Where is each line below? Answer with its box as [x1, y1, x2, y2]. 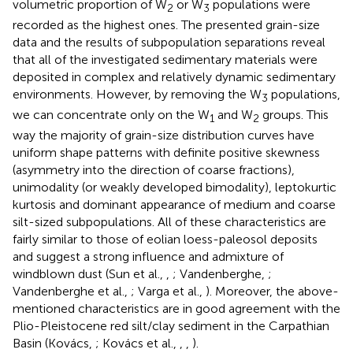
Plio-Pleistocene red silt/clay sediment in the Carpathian [13, 318, 329, 334]
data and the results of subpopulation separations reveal [13, 34, 325, 50]
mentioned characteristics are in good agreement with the [13, 301, 340, 317]
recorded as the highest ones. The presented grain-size [13, 17, 320, 32]
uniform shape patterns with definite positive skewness [13, 145, 320, 161]
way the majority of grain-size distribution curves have [13, 128, 314, 143]
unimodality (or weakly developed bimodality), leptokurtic [13, 180, 336, 195]
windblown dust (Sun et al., [13, 266, 166, 282]
